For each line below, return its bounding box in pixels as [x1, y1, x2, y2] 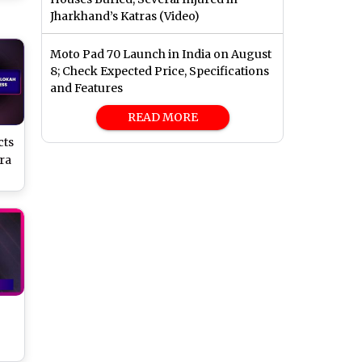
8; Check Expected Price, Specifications [50, 64, 269, 79]
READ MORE [127, 110, 198, 125]
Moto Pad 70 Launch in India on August [50, 47, 271, 62]
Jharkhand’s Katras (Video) [50, 9, 200, 24]
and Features [50, 81, 123, 96]
